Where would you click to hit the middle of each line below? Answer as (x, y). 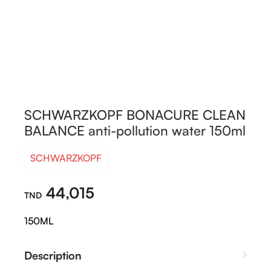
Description (53, 255)
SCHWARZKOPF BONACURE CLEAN (135, 114)
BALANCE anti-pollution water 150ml (135, 130)
